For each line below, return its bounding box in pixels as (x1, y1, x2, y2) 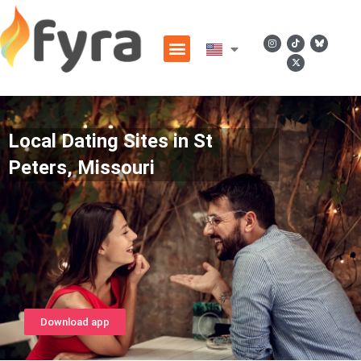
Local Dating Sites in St (8, 130, 213, 152)
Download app (40, 316, 110, 328)
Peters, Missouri (8, 156, 155, 179)
